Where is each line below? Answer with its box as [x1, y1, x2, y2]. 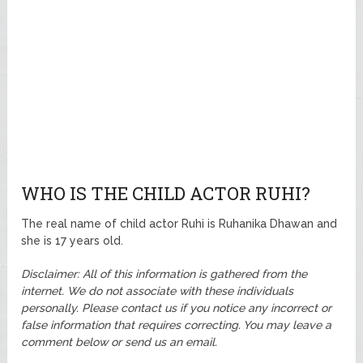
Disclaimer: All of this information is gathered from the [21, 267, 308, 281]
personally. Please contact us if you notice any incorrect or [21, 301, 332, 315]
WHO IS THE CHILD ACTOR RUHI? [21, 181, 311, 206]
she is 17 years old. [21, 234, 124, 248]
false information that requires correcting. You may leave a [21, 318, 332, 332]
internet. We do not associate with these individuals [21, 284, 294, 298]
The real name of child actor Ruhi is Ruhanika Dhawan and [21, 217, 338, 231]
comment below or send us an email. [21, 335, 218, 349]
